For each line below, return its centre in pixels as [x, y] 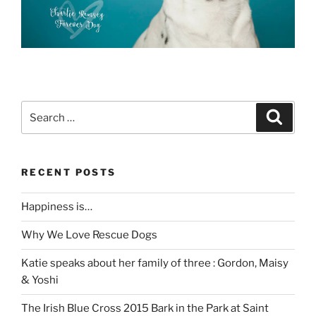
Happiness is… [57, 207]
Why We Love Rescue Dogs [89, 235]
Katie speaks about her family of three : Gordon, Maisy [155, 263]
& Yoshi [40, 280]
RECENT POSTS [69, 172]
